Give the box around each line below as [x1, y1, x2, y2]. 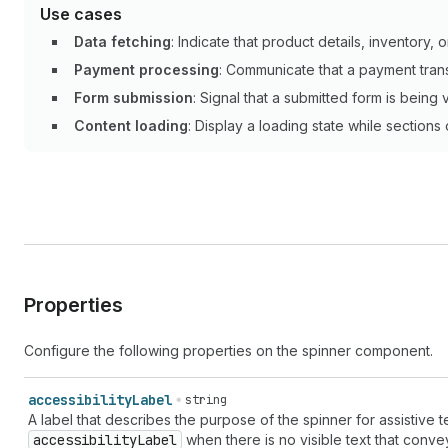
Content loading [74, 117, 188, 134]
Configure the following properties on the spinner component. [24, 342, 433, 359]
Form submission [74, 89, 193, 106]
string [185, 392, 227, 408]
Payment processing [74, 61, 219, 78]
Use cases [40, 4, 122, 24]
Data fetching [74, 33, 171, 50]
